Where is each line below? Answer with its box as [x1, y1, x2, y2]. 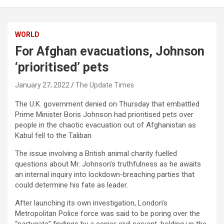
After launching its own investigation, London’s [15, 198, 167, 208]
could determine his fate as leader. [15, 180, 128, 190]
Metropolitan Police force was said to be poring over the [15, 209, 200, 218]
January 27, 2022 [15, 81, 69, 89]
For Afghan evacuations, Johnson [15, 44, 204, 59]
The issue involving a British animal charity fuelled [15, 149, 177, 158]
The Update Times [75, 81, 134, 89]
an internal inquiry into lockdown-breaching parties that [15, 170, 194, 179]
